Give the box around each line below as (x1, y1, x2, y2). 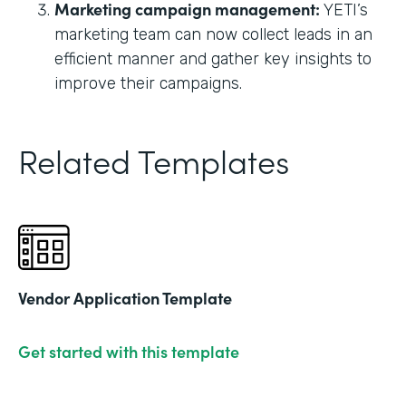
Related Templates (18, 136, 289, 183)
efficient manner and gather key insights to (54, 48, 372, 69)
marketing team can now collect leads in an (54, 24, 372, 44)
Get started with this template (18, 339, 239, 362)
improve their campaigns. (54, 72, 242, 93)
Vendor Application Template (18, 285, 232, 309)
